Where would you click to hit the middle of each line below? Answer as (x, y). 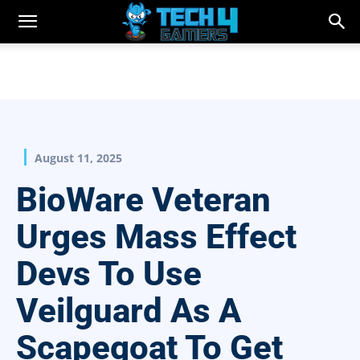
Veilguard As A (129, 311)
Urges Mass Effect (156, 237)
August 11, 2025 (78, 158)
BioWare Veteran (143, 200)
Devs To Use (109, 274)
